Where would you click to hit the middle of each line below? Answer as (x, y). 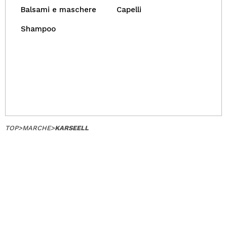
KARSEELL (72, 128)
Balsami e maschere (59, 10)
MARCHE (36, 128)
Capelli (129, 10)
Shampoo (38, 29)
